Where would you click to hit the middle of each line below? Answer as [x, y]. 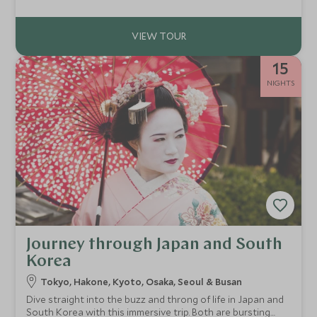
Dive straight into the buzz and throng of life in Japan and [155, 300]
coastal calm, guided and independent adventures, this [149, 9]
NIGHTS [281, 83]
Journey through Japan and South [155, 245]
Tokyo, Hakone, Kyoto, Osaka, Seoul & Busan [142, 282]
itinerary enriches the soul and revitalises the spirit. [140, 22]
